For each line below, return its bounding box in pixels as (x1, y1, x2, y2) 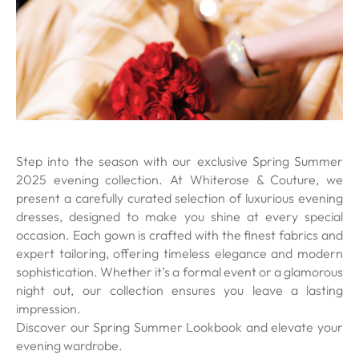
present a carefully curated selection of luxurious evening (16, 190, 343, 206)
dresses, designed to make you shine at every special (16, 208, 343, 224)
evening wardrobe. (16, 337, 123, 353)
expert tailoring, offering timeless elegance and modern (16, 245, 343, 261)
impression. (16, 301, 81, 317)
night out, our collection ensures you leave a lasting (16, 282, 343, 298)
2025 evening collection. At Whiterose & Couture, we (16, 171, 343, 188)
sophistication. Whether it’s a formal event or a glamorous (16, 264, 343, 280)
